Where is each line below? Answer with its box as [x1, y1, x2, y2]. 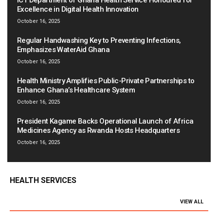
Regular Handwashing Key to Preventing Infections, [17, 36, 181, 45]
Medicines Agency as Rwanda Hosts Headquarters [17, 126, 180, 135]
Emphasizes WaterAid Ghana [17, 45, 109, 54]
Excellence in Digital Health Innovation [17, 5, 139, 14]
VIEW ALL [180, 199, 203, 205]
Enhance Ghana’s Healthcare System [17, 86, 135, 95]
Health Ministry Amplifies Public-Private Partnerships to [17, 76, 195, 86]
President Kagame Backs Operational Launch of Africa [17, 117, 194, 126]
